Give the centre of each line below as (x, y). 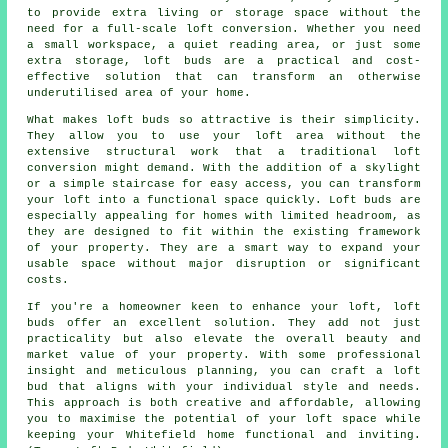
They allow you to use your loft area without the (224, 136)
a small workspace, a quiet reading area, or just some (224, 45)
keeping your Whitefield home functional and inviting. (224, 435)
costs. (48, 280)
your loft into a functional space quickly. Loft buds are (224, 200)
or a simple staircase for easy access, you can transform (224, 184)
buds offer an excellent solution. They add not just (224, 323)
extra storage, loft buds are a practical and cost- (224, 61)
